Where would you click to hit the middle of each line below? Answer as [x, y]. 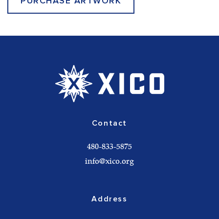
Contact [109, 123]
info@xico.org [109, 162]
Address [109, 199]
